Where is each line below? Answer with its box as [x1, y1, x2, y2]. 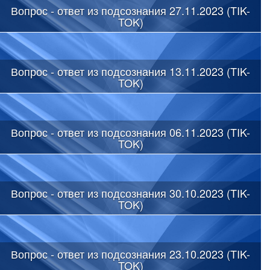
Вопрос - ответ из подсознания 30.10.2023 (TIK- [11, 184, 250, 201]
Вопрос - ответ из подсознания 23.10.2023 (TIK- [11, 245, 250, 262]
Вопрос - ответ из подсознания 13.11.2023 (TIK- [11, 63, 250, 79]
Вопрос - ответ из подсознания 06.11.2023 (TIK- [11, 124, 250, 140]
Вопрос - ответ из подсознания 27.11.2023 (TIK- [11, 2, 250, 18]
